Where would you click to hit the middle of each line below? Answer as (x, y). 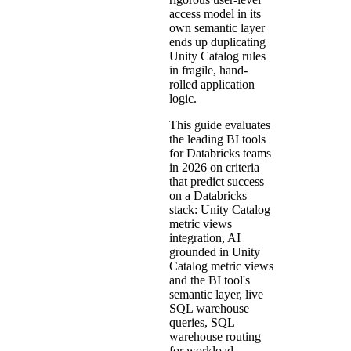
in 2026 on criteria (214, 167)
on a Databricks (208, 195)
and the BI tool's (210, 280)
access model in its (215, 13)
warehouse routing (215, 336)
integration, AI (205, 237)
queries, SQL (202, 322)
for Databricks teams (220, 153)
